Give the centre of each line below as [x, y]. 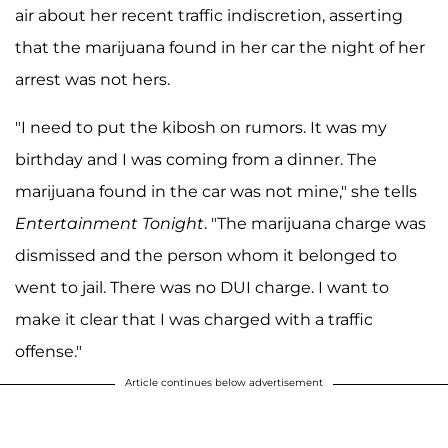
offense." [48, 351]
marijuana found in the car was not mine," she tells [216, 191]
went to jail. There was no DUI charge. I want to [202, 287]
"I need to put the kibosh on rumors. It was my [201, 127]
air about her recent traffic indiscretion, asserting [209, 15]
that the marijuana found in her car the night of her [220, 47]
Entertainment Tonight [109, 223]
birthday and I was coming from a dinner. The [196, 159]
